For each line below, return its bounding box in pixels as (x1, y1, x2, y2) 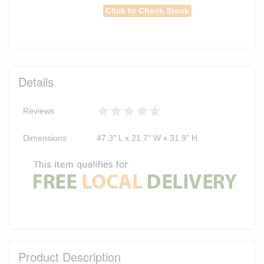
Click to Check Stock (105, 6, 190, 16)
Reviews (23, 106, 54, 116)
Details (18, 73, 54, 91)
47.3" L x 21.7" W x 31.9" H (97, 133, 197, 143)
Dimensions (23, 133, 67, 143)
